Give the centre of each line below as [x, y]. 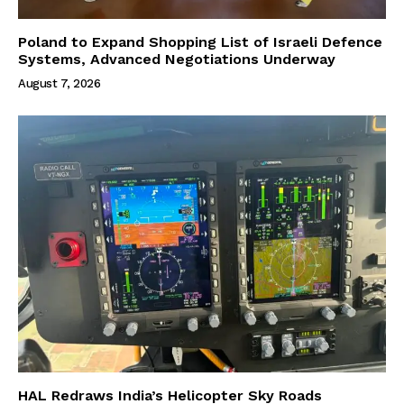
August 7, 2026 [59, 83]
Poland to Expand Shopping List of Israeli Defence [200, 41]
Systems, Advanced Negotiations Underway [177, 59]
